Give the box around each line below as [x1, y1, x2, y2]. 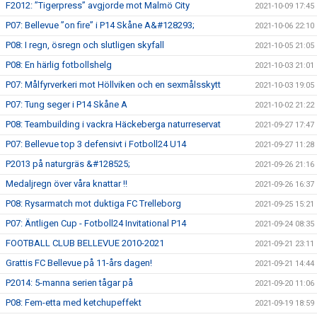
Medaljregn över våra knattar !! [6, 178, 127, 189]
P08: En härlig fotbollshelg [6, 59, 112, 70]
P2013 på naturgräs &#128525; [6, 158, 130, 169]
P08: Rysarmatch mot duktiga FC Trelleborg [6, 197, 181, 209]
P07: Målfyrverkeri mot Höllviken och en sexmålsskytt [6, 79, 221, 90]
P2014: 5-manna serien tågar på [6, 277, 133, 288]
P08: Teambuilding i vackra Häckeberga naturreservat [6, 118, 221, 129]
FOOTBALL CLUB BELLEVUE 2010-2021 [6, 237, 164, 248]
